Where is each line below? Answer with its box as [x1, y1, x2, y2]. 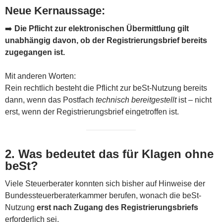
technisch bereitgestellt [96, 95, 176, 104]
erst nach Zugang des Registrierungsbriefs [37, 203, 198, 212]
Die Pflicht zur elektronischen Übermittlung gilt [14, 24, 189, 33]
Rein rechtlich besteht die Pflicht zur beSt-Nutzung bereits [5, 83, 207, 92]
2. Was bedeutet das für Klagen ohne [5, 147, 214, 161]
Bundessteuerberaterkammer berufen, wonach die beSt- [5, 191, 201, 200]
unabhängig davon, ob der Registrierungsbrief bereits [5, 36, 207, 45]
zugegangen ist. [5, 48, 65, 56]
